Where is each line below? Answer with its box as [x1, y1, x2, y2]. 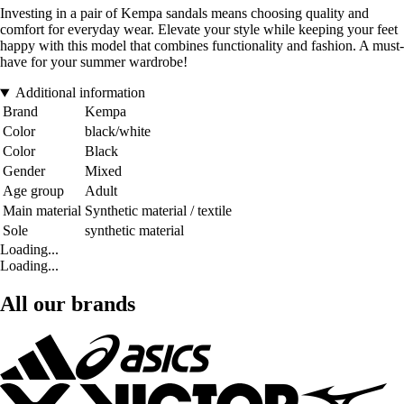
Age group [3, 183, 64, 199]
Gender [3, 163, 45, 179]
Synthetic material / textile [85, 203, 232, 219]
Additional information [14, 85, 145, 101]
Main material [3, 203, 81, 219]
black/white [85, 124, 151, 140]
